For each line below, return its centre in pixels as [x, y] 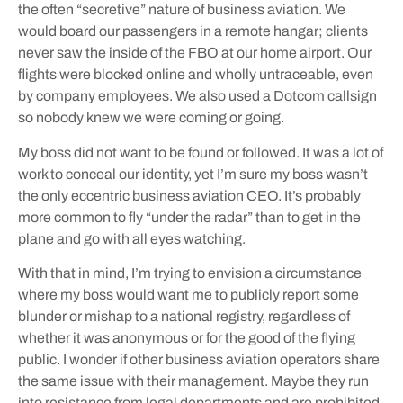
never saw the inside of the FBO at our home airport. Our [195, 53]
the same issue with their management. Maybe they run [193, 381]
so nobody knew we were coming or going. [154, 118]
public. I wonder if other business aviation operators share [199, 360]
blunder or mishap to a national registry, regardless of [184, 317]
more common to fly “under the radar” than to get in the [189, 217]
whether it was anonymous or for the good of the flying [187, 338]
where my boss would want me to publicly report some [188, 295]
